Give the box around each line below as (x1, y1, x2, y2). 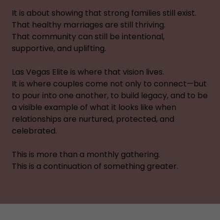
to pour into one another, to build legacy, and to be (12, 90, 208, 101)
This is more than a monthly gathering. (12, 149, 160, 160)
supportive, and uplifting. (12, 43, 106, 54)
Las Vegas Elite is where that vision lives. (12, 66, 164, 78)
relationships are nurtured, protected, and (12, 113, 174, 125)
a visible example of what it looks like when (12, 102, 176, 113)
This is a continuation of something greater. (12, 161, 178, 172)
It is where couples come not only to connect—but (12, 78, 207, 89)
